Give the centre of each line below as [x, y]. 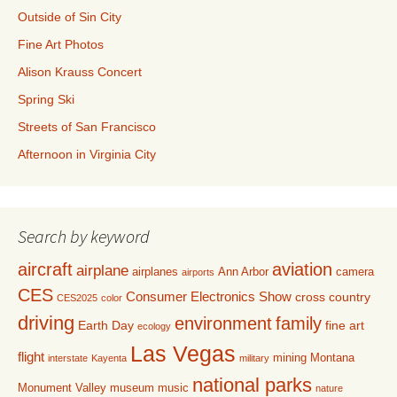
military [254, 358]
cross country [333, 297]
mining [290, 358]
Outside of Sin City [70, 17]
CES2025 [77, 298]
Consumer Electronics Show [209, 297]
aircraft [45, 270]
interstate [68, 358]
